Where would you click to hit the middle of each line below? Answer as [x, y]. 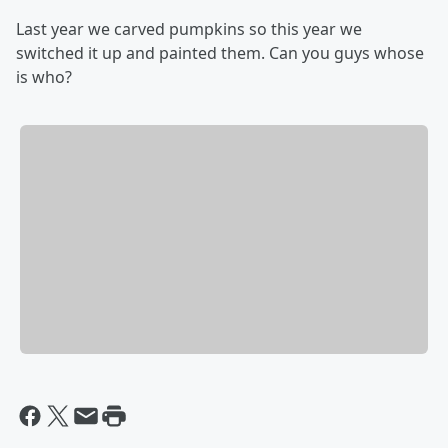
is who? [44, 76]
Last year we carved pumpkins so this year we [189, 28]
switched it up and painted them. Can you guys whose [220, 52]
